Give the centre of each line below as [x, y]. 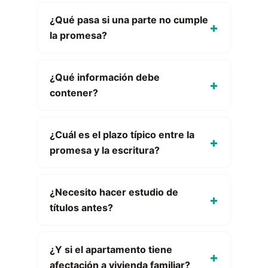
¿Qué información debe [105, 77]
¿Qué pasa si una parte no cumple [129, 20]
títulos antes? [81, 208]
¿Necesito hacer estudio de [114, 192]
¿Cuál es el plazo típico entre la [122, 135]
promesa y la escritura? [105, 150]
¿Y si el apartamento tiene [111, 249]
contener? [74, 93]
